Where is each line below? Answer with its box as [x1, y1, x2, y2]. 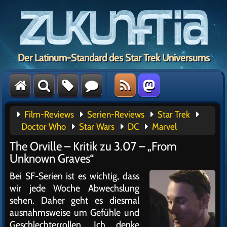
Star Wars [79, 121, 115, 132]
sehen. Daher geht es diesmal [10, 194, 139, 206]
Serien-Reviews [87, 109, 144, 120]
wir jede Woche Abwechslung [10, 182, 139, 194]
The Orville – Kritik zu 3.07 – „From [10, 139, 176, 154]
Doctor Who [21, 121, 66, 132]
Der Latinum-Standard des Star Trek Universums [17, 52, 210, 64]
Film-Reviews [24, 109, 74, 120]
